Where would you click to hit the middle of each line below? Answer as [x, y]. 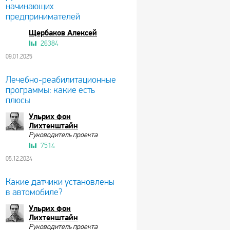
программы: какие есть [50, 90]
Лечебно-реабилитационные [61, 80]
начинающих [30, 6]
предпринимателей [43, 17]
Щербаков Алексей [63, 33]
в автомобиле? [34, 192]
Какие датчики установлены [60, 182]
